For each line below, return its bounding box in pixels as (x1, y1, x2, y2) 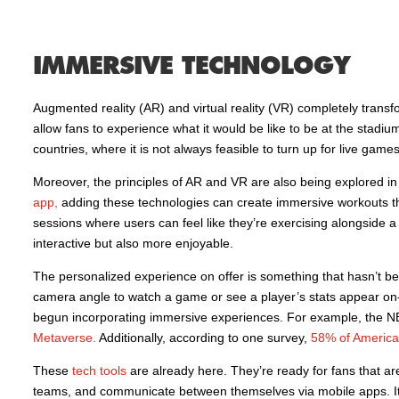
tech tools (71, 363, 126, 378)
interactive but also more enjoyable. (32, 236, 233, 250)
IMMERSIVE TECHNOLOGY (32, 51, 350, 80)
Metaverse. (32, 330, 96, 345)
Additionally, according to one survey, (95, 330, 311, 345)
